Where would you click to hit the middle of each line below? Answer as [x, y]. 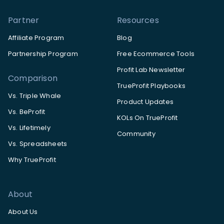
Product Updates [145, 102]
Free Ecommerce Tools [156, 54]
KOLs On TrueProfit [147, 118]
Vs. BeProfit [27, 112]
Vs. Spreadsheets [38, 144]
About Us [23, 212]
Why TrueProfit [32, 160]
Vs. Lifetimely [29, 128]
